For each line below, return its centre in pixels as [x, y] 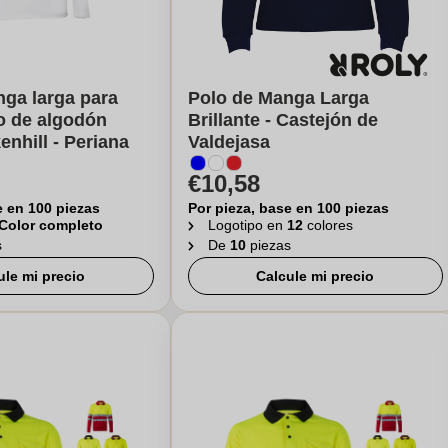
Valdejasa [228, 142]
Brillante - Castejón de [282, 120]
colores [329, 225]
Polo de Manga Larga [278, 98]
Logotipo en [247, 225]
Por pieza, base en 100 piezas [288, 208]
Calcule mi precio [315, 276]
